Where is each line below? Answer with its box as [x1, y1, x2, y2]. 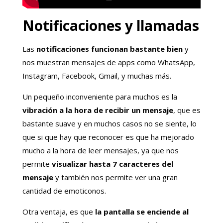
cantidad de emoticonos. [22, 185, 106, 196]
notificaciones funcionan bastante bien [36, 43, 183, 54]
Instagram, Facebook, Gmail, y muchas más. [22, 70, 171, 81]
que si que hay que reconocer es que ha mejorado [22, 131, 194, 142]
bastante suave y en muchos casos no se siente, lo [22, 118, 197, 128]
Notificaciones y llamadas [22, 15, 199, 35]
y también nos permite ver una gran [53, 172, 178, 182]
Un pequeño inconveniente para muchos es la [22, 91, 177, 102]
